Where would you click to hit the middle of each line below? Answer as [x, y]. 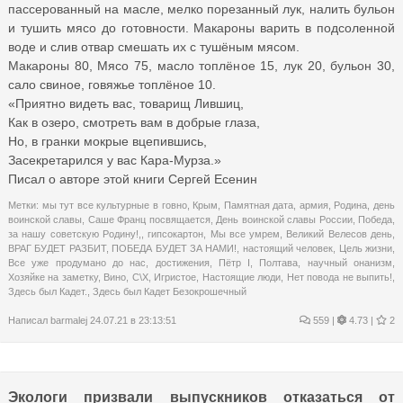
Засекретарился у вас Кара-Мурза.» [115, 160]
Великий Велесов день [340, 233]
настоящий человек [288, 248]
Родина [351, 205]
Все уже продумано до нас [77, 262]
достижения [182, 262]
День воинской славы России [284, 219]
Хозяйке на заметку [53, 277]
